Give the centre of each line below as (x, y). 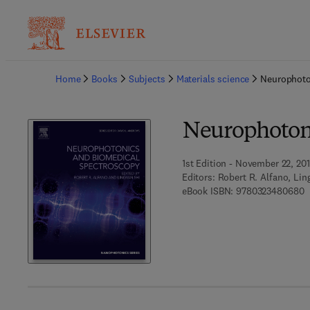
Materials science (213, 79)
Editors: (198, 177)
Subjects (147, 79)
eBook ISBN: (208, 191)
